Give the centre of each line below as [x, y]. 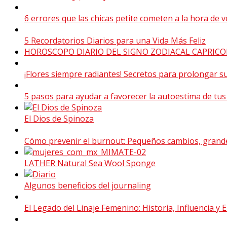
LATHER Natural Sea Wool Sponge [90, 163]
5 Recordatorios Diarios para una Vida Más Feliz [115, 40]
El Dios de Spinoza [59, 118]
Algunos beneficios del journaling [88, 185]
